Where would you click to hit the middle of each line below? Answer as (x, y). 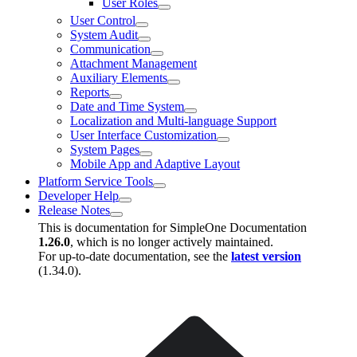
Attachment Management (133, 63)
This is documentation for (104, 228)
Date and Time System (127, 106)
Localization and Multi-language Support (173, 121)
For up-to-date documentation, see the (135, 256)
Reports (90, 92)
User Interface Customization (143, 135)
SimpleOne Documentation (238, 228)
